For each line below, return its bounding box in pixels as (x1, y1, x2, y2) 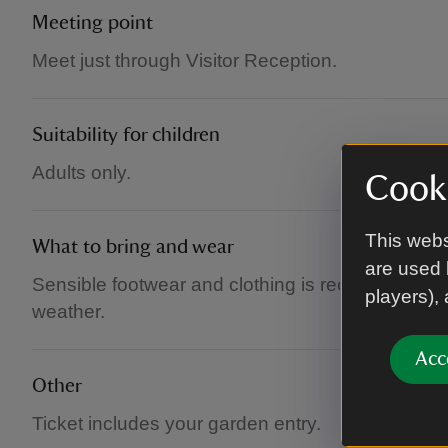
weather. (32, 301, 105, 322)
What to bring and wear (32, 237, 234, 257)
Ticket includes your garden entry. (32, 413, 321, 434)
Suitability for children (32, 125, 220, 145)
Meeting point (32, 13, 153, 33)
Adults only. (32, 162, 131, 183)
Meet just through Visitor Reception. (32, 50, 337, 71)
